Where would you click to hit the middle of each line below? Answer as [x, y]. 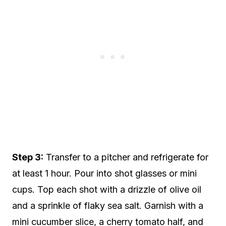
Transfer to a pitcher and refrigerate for [126, 157]
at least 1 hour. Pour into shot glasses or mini [104, 173]
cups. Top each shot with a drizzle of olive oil [107, 189]
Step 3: [28, 157]
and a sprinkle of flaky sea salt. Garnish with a [108, 205]
